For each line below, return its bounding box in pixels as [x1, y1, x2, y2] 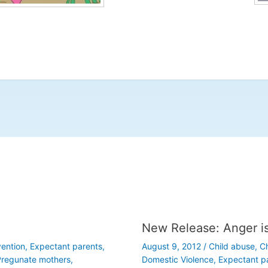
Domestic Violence [141, 254, 214, 264]
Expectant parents [29, 240, 102, 251]
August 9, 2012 [141, 240, 203, 251]
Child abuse [208, 240, 255, 251]
